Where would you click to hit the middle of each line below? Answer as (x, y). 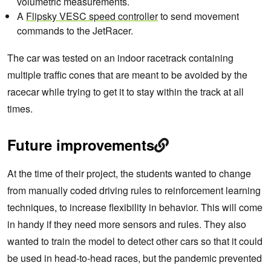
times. (20, 109)
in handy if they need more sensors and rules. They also (127, 224)
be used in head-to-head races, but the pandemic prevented (135, 258)
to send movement (198, 16)
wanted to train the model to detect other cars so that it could (135, 241)
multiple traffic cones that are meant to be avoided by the (127, 75)
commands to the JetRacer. (75, 31)
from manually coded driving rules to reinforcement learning (134, 191)
